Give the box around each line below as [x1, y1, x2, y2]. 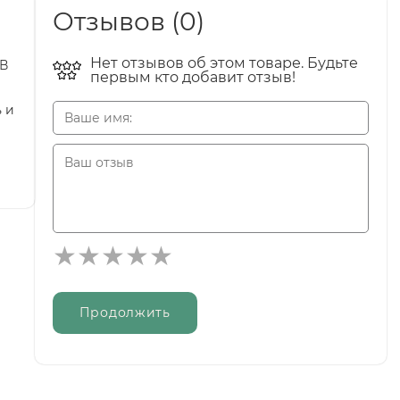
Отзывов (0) [52, 5, 204, 37]
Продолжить [79, 304, 171, 321]
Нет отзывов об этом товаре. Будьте [89, 54, 358, 71]
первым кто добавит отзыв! [89, 68, 296, 86]
